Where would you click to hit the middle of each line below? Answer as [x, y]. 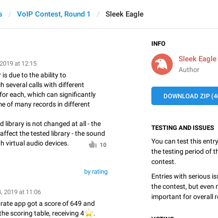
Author [189, 70]
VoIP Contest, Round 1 [54, 14]
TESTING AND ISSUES [183, 128]
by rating [96, 172]
